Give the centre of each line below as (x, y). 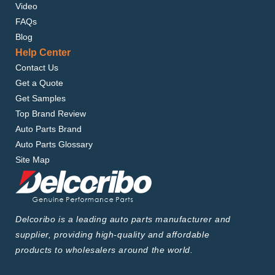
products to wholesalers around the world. (104, 250)
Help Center (43, 52)
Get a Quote (39, 83)
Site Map (33, 160)
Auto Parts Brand (48, 129)
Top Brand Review (51, 114)
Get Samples (41, 98)
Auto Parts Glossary (54, 144)
